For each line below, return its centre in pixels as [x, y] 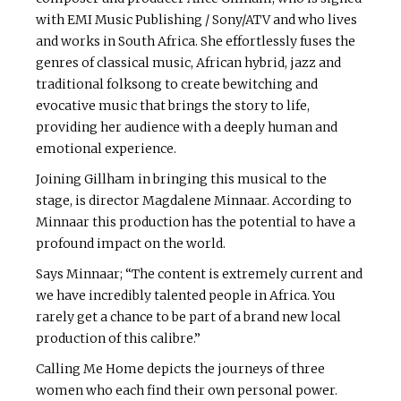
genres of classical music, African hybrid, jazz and [188, 63]
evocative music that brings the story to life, [173, 106]
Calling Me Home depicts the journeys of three [180, 369]
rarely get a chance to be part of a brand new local [188, 317]
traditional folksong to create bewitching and [177, 85]
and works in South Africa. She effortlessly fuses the [196, 42]
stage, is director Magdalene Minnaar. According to [194, 201]
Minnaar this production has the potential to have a [196, 222]
